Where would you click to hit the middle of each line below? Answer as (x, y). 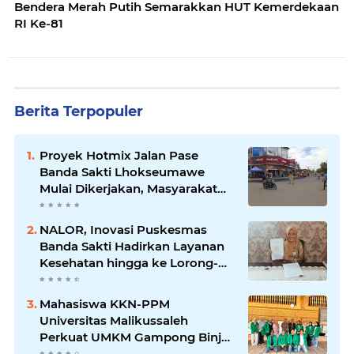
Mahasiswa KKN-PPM (105, 304)
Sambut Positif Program (113, 205)
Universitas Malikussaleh (114, 321)
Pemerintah (75, 222)
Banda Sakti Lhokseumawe (122, 172)
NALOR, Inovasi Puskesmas (123, 230)
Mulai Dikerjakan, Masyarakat (128, 189)
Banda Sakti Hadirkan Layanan (132, 247)
